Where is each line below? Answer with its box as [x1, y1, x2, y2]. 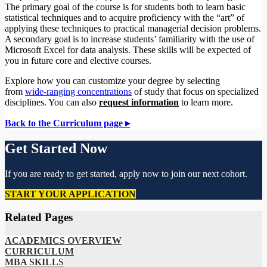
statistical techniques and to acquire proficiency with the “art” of [5, 13, 244, 23]
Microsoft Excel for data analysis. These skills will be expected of [5, 45, 251, 55]
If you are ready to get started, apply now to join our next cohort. [5, 169, 247, 179]
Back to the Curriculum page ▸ [5, 118, 130, 129]
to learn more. [179, 97, 233, 108]
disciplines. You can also [5, 97, 97, 108]
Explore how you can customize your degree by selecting [5, 76, 220, 86]
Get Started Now [5, 141, 107, 157]
